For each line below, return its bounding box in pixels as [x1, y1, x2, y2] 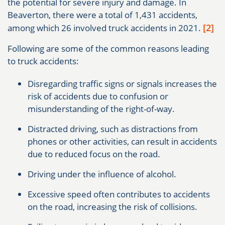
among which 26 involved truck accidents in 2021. [8, 22, 203, 34]
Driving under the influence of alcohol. [28, 168, 176, 180]
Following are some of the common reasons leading [8, 43, 209, 55]
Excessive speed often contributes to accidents [28, 188, 210, 200]
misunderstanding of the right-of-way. [28, 103, 175, 115]
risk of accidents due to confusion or [28, 90, 168, 102]
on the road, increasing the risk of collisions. [28, 201, 197, 213]
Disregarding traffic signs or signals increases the [28, 78, 217, 90]
